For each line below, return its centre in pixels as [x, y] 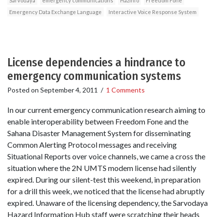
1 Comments [125, 90]
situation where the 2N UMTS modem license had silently [102, 168]
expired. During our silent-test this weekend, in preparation [104, 180]
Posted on [24, 90]
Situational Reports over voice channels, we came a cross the [106, 156]
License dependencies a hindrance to [96, 62]
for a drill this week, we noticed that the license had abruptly [106, 191]
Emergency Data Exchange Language [55, 12]
